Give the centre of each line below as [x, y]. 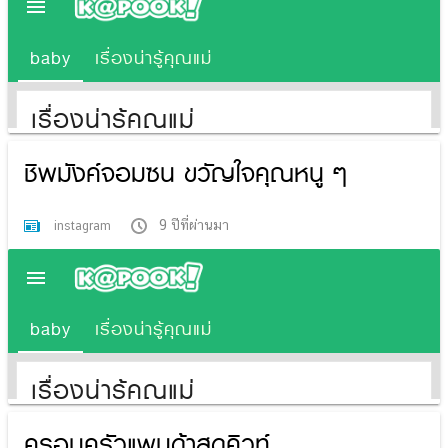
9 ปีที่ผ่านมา [194, 224]
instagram [84, 225]
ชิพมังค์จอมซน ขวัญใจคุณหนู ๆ [185, 173]
